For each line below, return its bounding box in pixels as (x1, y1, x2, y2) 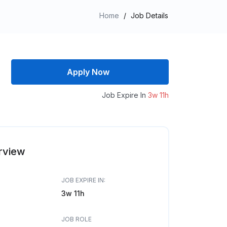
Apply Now (66, 67, 109, 77)
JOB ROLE (61, 215, 92, 223)
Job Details (131, 11, 168, 20)
